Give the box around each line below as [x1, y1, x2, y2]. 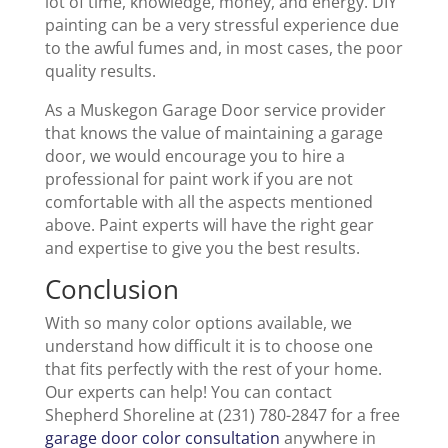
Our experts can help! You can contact [44, 381, 332, 404]
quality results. [44, 60, 156, 83]
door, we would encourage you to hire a [44, 145, 345, 168]
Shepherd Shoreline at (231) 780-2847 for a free [44, 404, 400, 427]
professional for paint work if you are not [44, 168, 353, 191]
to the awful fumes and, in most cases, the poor [44, 37, 403, 60]
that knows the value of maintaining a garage [44, 122, 383, 145]
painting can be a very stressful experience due [44, 14, 399, 37]
